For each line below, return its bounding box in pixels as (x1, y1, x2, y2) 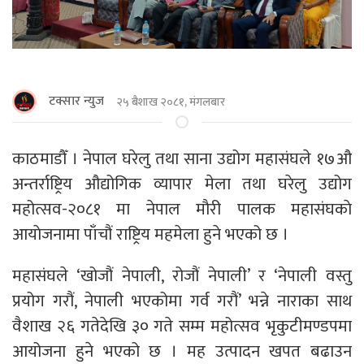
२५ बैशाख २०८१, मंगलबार (116, 92, 225, 111)
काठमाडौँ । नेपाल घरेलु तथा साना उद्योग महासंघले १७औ (12, 145, 352, 174)
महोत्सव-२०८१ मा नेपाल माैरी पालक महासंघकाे (12, 195, 352, 224)
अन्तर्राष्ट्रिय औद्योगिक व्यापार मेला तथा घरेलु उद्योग (12, 170, 352, 199)
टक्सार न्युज (49, 90, 104, 113)
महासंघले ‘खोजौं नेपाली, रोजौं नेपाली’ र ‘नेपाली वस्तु (12, 262, 352, 291)
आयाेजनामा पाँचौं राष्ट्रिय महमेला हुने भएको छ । (12, 220, 288, 249)
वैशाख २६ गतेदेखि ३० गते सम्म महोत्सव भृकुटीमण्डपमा (12, 312, 352, 341)
